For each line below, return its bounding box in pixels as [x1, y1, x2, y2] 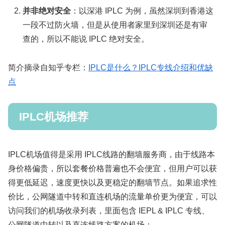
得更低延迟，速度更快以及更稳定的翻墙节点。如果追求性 [8, 178, 217, 187]
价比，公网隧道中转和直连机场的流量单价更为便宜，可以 [8, 192, 217, 201]
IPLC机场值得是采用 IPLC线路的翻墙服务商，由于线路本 [8, 150, 215, 159]
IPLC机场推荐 [19, 110, 88, 123]
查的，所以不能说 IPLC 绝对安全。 [23, 34, 150, 43]
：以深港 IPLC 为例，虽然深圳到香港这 [71, 6, 214, 15]
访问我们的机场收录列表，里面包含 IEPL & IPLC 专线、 [8, 206, 209, 215]
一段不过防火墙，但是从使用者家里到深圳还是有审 [23, 20, 208, 29]
